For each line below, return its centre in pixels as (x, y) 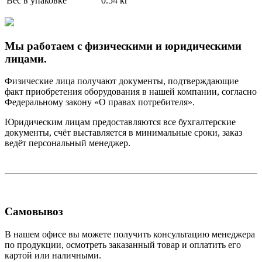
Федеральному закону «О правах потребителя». (100, 102)
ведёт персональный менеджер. (68, 143)
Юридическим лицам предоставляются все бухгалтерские (120, 122)
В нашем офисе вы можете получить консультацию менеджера (130, 234)
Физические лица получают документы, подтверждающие (122, 81)
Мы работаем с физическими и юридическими (123, 46)
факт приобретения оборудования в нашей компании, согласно (131, 92)
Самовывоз (34, 211)
